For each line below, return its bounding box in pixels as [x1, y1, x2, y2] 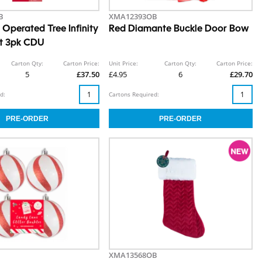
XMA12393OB [108, 11, 157, 22]
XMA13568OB [108, 250, 157, 261]
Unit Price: [108, 59, 138, 68]
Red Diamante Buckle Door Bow [108, 25, 249, 35]
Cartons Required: [108, 90, 159, 99]
